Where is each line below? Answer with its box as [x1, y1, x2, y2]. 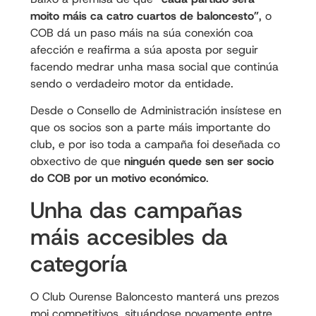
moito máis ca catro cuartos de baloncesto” [30, 8, 259, 23]
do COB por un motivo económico [30, 170, 206, 186]
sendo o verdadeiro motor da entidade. [30, 75, 233, 91]
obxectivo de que [30, 153, 124, 169]
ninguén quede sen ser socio [123, 153, 274, 169]
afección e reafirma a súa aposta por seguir [30, 42, 258, 57]
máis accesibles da [30, 222, 228, 253]
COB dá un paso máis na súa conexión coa [30, 25, 253, 40]
